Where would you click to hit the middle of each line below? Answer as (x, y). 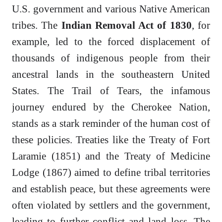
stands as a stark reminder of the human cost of (111, 123)
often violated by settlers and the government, (111, 205)
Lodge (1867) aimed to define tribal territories (111, 172)
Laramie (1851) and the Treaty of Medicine (111, 156)
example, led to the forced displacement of (111, 42)
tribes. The (37, 25)
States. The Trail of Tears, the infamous (111, 91)
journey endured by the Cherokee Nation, (111, 107)
